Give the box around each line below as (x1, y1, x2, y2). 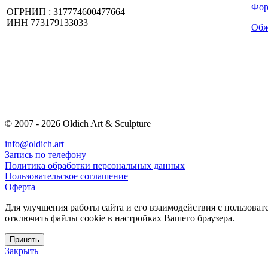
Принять (10, 234, 39, 244)
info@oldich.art (5, 138, 64, 149)
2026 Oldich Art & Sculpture (41, 118, 151, 129)
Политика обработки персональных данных (5, 160, 185, 170)
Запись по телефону (5, 149, 86, 160)
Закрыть (5, 245, 38, 256)
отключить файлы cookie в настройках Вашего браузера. (5, 212, 234, 223)
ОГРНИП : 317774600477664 (7, 7, 125, 17)
